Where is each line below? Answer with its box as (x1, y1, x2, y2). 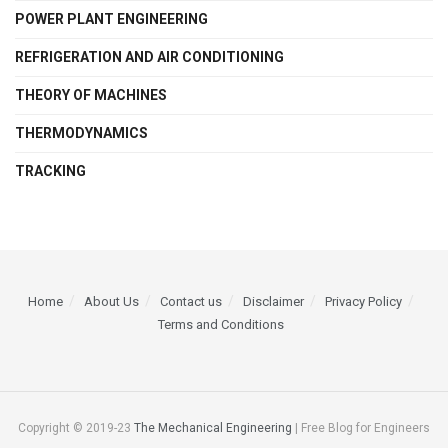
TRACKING (15, 163, 86, 180)
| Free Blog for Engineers (292, 421, 430, 436)
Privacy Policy (325, 294, 402, 310)
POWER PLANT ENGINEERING (15, 11, 208, 28)
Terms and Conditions (158, 317, 284, 333)
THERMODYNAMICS (15, 125, 148, 142)
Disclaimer (243, 294, 304, 310)
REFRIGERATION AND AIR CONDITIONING (15, 49, 284, 66)
